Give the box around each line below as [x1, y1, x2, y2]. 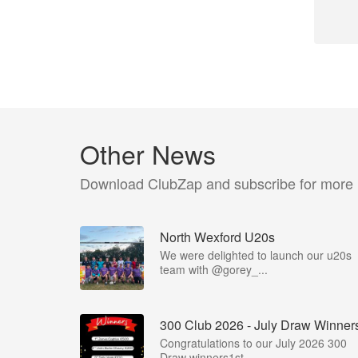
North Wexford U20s [160, 228, 275, 246]
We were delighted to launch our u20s [160, 247, 352, 263]
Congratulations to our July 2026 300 [160, 335, 347, 351]
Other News [80, 135, 216, 172]
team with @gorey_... [160, 261, 268, 277]
